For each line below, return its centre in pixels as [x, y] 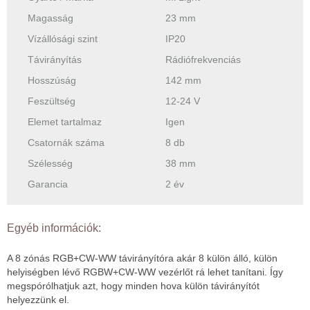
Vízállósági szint [63, 39]
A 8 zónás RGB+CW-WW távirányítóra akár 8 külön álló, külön [142, 258]
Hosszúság [52, 81]
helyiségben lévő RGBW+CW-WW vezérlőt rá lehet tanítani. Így [145, 272]
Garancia [48, 184]
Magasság [51, 18]
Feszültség [52, 101]
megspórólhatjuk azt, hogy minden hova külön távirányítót [133, 286]
